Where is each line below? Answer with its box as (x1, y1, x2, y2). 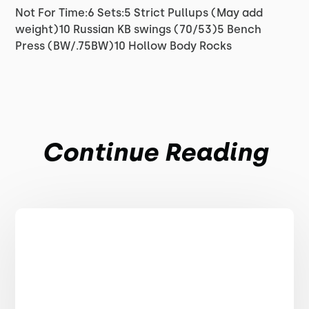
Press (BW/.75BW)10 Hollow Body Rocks (15, 39, 232, 52)
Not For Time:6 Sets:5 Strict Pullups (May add (15, 6, 263, 19)
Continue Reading (41, 137, 268, 167)
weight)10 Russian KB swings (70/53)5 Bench (15, 23, 262, 36)
